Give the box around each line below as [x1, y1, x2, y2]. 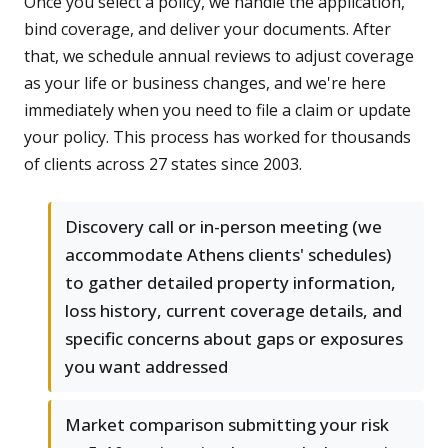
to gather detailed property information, [65, 271, 396, 295]
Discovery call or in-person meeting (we [65, 215, 382, 239]
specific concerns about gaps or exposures [65, 327, 403, 351]
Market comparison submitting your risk [65, 413, 389, 437]
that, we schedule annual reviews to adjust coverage [24, 45, 414, 68]
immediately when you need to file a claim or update [24, 99, 411, 122]
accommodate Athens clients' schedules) [65, 243, 391, 267]
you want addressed [65, 355, 228, 379]
